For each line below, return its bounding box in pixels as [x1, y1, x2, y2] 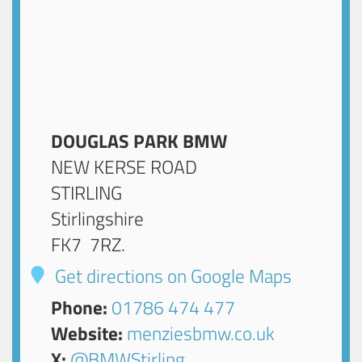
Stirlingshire [51, 204, 145, 233]
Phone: [51, 293, 108, 322]
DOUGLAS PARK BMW [51, 126, 228, 155]
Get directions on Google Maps [51, 261, 293, 290]
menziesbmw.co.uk [127, 318, 276, 347]
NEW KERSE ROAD [51, 152, 198, 181]
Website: [51, 318, 124, 347]
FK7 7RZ [51, 229, 122, 259]
